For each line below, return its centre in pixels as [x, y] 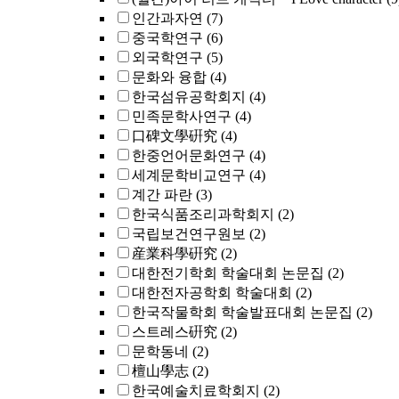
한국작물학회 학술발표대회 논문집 [242, 312]
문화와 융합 [169, 77]
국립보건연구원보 [189, 234]
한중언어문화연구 [189, 155]
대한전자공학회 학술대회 [212, 293]
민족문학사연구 [182, 116]
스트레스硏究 [175, 332]
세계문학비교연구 [189, 175]
